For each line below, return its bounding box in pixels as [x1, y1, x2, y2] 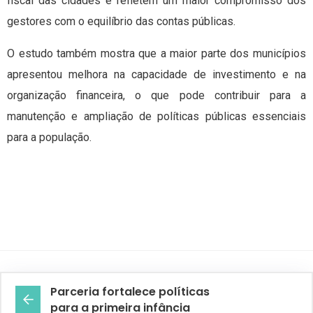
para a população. [7, 131, 92, 145]
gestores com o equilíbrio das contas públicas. [7, 15, 235, 29]
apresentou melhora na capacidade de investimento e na [7, 68, 306, 82]
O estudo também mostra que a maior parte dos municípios [7, 47, 306, 61]
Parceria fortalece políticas [50, 284, 210, 300]
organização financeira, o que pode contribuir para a [7, 89, 306, 103]
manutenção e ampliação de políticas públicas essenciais [7, 110, 306, 124]
